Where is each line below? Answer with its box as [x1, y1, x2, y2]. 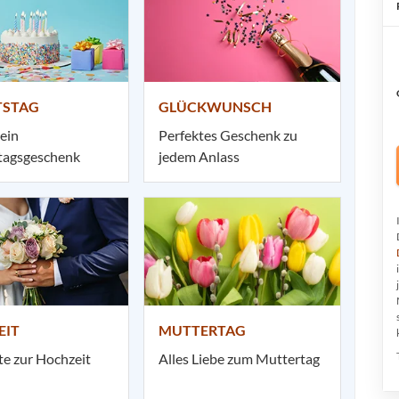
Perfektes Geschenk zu [159, 126, 297, 143]
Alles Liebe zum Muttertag [159, 350, 320, 367]
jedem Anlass [159, 148, 240, 165]
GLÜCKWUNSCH [159, 98, 272, 115]
